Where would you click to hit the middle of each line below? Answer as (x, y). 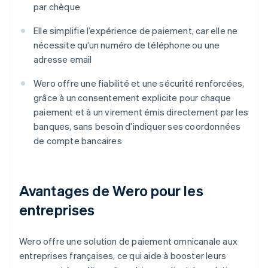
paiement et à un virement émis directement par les (141, 112)
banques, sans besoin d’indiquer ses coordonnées (137, 127)
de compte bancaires (78, 141)
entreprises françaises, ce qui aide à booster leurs (123, 256)
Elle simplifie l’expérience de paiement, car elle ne (136, 31)
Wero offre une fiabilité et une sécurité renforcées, (139, 83)
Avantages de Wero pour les (111, 191)
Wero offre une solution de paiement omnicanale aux (129, 241)
